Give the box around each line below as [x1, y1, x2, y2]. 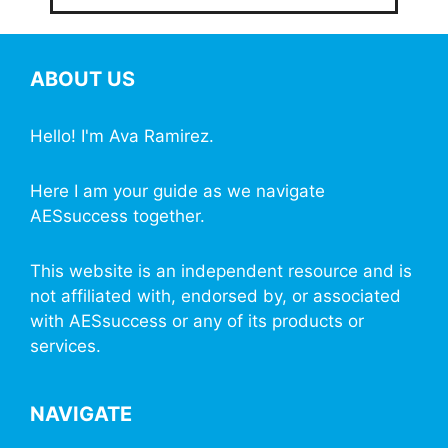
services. [30, 336, 101, 356]
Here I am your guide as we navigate [30, 181, 325, 201]
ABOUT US [30, 67, 135, 91]
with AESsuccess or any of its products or [30, 311, 364, 331]
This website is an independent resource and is [30, 261, 412, 281]
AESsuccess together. [30, 206, 205, 226]
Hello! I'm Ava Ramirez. [30, 126, 214, 146]
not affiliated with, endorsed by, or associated [30, 286, 401, 306]
